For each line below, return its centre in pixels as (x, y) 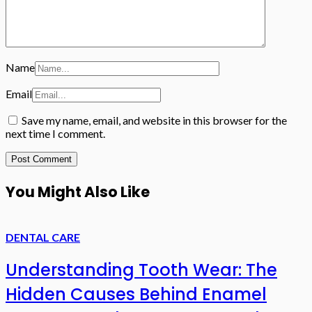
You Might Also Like (78, 192)
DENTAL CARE (43, 237)
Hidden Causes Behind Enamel (136, 294)
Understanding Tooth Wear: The (141, 270)
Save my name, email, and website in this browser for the (154, 120)
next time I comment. (55, 133)
